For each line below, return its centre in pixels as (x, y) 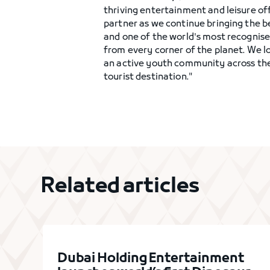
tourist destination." (148, 77)
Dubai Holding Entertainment (151, 259)
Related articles (120, 187)
